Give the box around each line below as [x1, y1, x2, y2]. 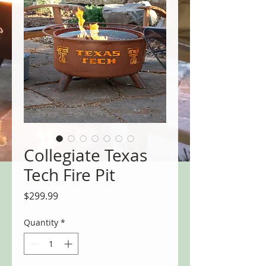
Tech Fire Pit [24, 164, 115, 186]
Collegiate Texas [24, 144, 147, 167]
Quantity [24, 217, 58, 229]
